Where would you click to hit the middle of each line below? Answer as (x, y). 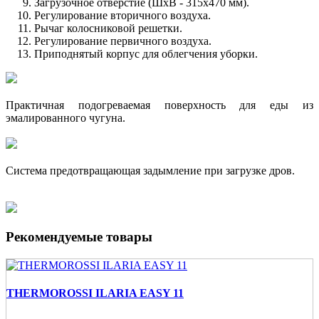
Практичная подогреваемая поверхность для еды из (159, 105)
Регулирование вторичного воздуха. (122, 16)
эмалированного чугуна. (66, 118)
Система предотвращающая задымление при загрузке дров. (150, 171)
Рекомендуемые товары (79, 236)
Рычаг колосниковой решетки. (108, 28)
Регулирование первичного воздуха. (123, 41)
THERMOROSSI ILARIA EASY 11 (95, 293)
